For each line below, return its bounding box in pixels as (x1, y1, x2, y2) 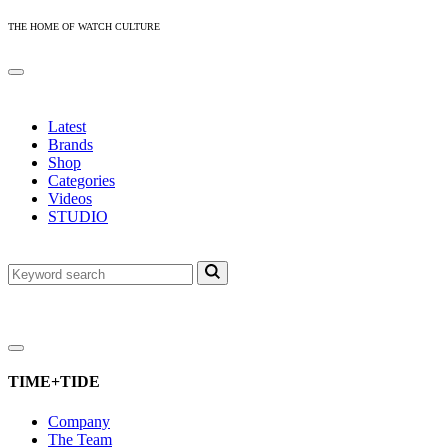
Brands (48, 136, 93, 153)
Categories (48, 172, 115, 189)
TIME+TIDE (8, 373, 100, 391)
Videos (48, 190, 92, 207)
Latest (48, 118, 86, 135)
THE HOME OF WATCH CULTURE (8, 21, 160, 32)
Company (48, 412, 110, 430)
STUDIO (48, 208, 108, 225)
